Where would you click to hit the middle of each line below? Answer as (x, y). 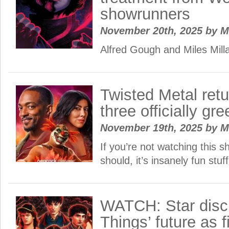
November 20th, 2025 (153, 31)
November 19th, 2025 (153, 128)
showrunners (145, 14)
